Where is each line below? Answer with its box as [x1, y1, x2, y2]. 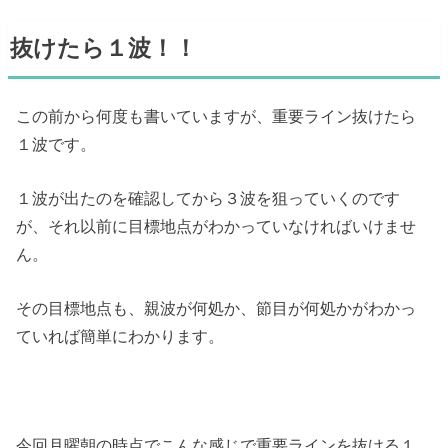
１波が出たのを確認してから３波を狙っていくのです [16, 189, 401, 208]
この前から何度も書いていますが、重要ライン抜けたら [16, 106, 417, 125]
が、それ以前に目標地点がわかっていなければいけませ [16, 217, 417, 236]
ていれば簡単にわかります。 [16, 327, 225, 346]
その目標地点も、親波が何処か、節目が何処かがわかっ [16, 299, 417, 318]
